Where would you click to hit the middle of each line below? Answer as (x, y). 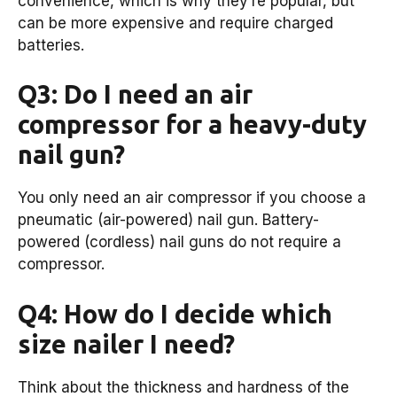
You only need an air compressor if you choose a (192, 198)
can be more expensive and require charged (175, 23)
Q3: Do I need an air (135, 94)
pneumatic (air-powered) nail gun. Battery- (168, 220)
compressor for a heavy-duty (192, 125)
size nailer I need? (126, 343)
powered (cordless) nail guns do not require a (179, 242)
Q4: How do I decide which (175, 313)
